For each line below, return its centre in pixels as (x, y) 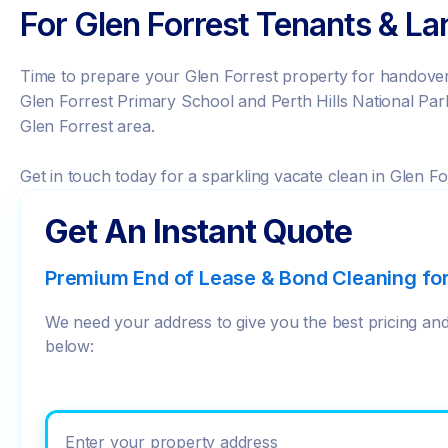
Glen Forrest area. (87, 126)
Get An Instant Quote (198, 231)
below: (69, 346)
